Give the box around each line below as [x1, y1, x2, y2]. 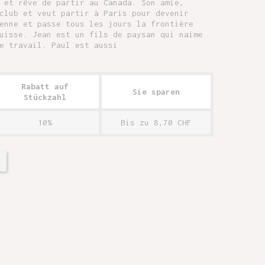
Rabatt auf [21, 82, 69, 91]
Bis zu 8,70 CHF [121, 118, 192, 127]
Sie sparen [132, 87, 180, 96]
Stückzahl [23, 92, 66, 102]
